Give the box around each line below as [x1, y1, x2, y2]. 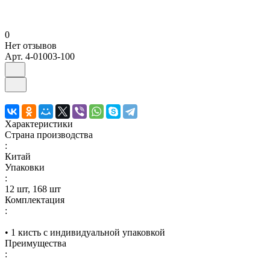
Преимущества [5, 237, 66, 248]
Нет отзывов [5, 40, 57, 51]
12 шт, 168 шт [5, 183, 61, 194]
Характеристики [5, 118, 73, 129]
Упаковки [5, 162, 45, 172]
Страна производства [5, 129, 93, 140]
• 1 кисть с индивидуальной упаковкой [5, 227, 165, 237]
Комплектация [5, 194, 64, 205]
